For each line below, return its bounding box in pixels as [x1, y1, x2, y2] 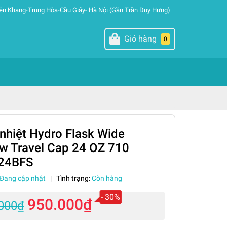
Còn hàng [91, 174, 122, 182]
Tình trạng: [56, 174, 92, 182]
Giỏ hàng [124, 34, 157, 44]
